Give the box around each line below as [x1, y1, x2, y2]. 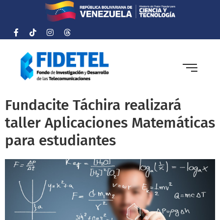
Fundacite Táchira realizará [5, 96, 181, 114]
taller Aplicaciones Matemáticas [5, 114, 215, 132]
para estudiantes [5, 132, 116, 150]
